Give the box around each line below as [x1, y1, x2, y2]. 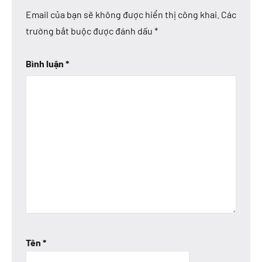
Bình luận [26, 57, 65, 69]
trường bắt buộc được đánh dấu [26, 25, 154, 36]
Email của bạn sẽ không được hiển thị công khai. [26, 8, 219, 20]
